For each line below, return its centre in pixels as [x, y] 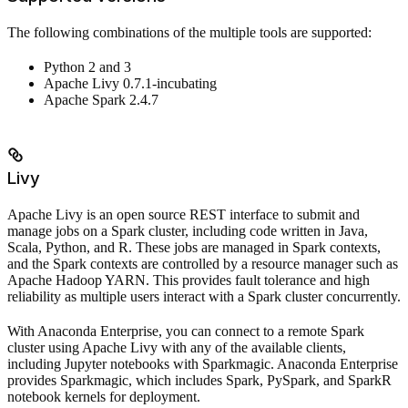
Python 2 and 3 [87, 67]
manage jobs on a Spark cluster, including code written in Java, [188, 231]
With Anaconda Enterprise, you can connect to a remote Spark [186, 331]
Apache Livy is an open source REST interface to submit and [184, 215]
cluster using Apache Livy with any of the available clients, [177, 348]
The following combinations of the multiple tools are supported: [189, 33]
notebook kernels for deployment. [104, 397]
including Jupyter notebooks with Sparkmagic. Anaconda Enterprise [203, 364]
